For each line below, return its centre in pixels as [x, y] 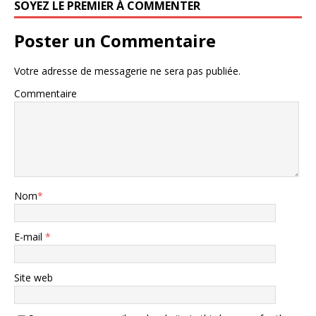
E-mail [30, 236]
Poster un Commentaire [115, 40]
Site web [34, 277]
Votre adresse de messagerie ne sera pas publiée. [127, 71]
